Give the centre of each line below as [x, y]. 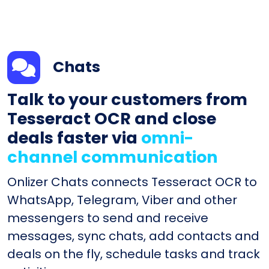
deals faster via [74, 138]
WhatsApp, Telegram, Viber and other [122, 200]
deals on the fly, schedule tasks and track [134, 254]
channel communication [113, 157]
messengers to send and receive [108, 218]
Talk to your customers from [127, 100]
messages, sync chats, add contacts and [133, 236]
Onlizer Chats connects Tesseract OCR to [132, 182]
